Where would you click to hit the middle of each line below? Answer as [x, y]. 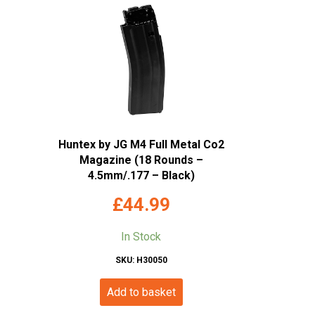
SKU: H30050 [141, 260]
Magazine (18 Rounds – [141, 160]
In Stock [141, 236]
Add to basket [141, 292]
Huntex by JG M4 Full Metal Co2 [141, 144]
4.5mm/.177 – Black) [141, 175]
